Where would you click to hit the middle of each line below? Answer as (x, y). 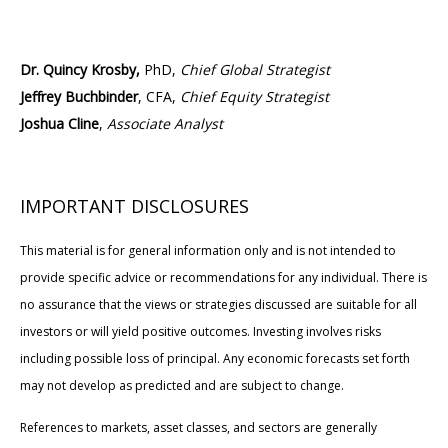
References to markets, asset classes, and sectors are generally (198, 427)
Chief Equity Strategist (254, 96)
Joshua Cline (59, 123)
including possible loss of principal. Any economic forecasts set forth (215, 358)
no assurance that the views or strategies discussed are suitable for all (218, 304)
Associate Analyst (165, 123)
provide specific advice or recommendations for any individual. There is (223, 277)
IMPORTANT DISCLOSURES (134, 205)
